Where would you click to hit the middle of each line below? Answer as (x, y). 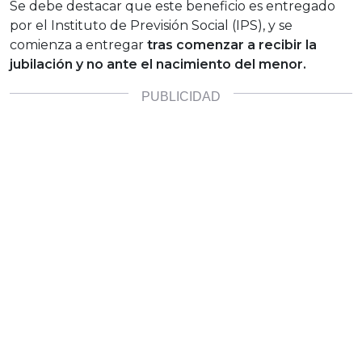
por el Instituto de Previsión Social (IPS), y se (151, 26)
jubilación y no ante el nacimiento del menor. (160, 65)
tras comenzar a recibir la (232, 45)
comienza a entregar (78, 45)
